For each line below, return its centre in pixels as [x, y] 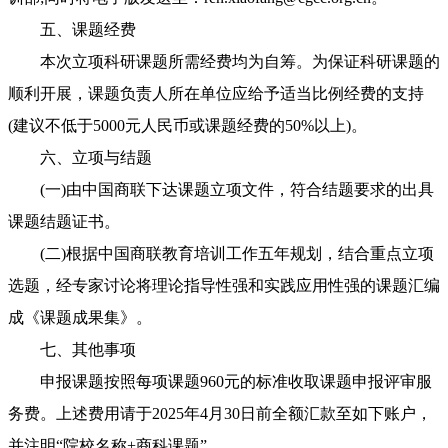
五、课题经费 [72, 30]
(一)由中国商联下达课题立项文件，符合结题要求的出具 [221, 190]
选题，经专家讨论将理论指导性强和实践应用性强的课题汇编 [224, 286]
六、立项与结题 [80, 158]
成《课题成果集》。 [80, 318]
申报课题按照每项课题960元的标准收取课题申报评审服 [220, 382]
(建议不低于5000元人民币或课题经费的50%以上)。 [187, 126]
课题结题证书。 [64, 222]
